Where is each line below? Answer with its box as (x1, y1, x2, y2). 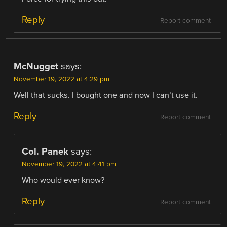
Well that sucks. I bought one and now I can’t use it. (14, 90, 198, 100)
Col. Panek (22, 146, 69, 158)
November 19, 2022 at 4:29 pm (14, 74, 110, 83)
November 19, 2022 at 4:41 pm (22, 160, 117, 169)
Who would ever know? (22, 175, 105, 186)
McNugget (14, 60, 59, 72)
